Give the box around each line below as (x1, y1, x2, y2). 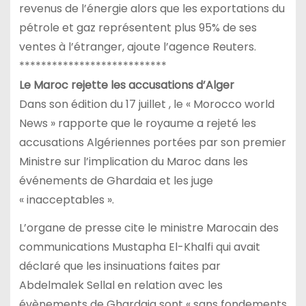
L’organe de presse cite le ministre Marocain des (18, 219, 279, 236)
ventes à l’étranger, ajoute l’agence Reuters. (18, 38, 256, 55)
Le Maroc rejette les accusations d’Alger (18, 76, 234, 93)
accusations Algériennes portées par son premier (18, 134, 286, 150)
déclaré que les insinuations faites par (18, 258, 221, 274)
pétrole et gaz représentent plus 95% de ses (18, 19, 257, 36)
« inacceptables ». (18, 191, 114, 208)
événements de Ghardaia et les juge (18, 172, 213, 189)
